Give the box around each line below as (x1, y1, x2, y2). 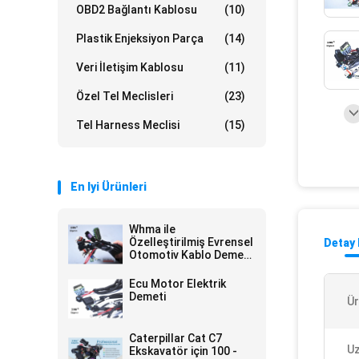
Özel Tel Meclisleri (76, 90, 173, 103)
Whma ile (129, 223, 175, 236)
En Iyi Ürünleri (71, 180, 147, 193)
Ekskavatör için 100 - (129, 345, 237, 357)
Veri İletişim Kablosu (76, 61, 184, 74)
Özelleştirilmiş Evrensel (129, 236, 253, 248)
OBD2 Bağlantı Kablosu (76, 3, 197, 16)
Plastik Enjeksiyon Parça (76, 32, 204, 45)
